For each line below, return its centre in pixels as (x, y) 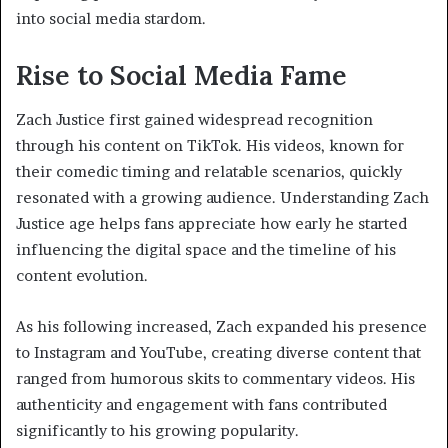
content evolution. (82, 276)
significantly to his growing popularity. (157, 431)
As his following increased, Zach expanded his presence (221, 327)
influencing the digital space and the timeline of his (206, 250)
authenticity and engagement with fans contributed (201, 405)
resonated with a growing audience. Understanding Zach (222, 198)
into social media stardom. (111, 18)
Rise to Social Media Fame (181, 74)
